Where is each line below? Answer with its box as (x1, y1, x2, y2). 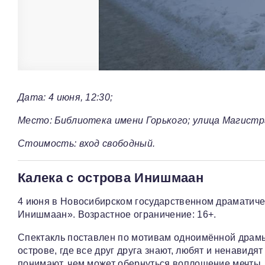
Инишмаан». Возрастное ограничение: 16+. (18, 209, 216, 220)
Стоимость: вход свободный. (18, 138, 156, 149)
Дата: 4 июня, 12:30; (18, 92, 113, 103)
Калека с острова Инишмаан (18, 170, 203, 186)
